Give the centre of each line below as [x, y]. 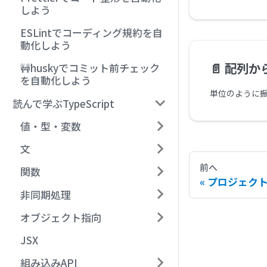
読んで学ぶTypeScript [64, 103]
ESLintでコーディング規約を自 [91, 33]
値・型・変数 [51, 126]
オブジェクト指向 [61, 217]
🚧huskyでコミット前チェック [90, 68]
